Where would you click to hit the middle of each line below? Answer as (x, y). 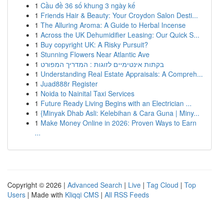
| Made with (45, 195)
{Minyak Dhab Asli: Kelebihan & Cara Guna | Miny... (120, 113)
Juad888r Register (69, 84)
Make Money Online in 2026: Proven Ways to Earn (119, 123)
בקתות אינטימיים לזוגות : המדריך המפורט (102, 64)
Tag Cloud (163, 185)
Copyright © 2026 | (37, 185)
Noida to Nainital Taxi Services (88, 93)
